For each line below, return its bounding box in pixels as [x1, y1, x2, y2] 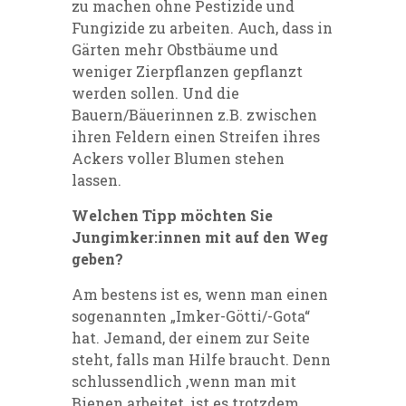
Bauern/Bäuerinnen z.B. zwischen [72, 105, 317, 125]
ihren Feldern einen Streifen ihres [72, 127, 320, 147]
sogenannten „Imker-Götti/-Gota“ [72, 306, 310, 326]
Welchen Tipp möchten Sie [72, 206, 273, 226]
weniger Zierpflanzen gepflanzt [72, 62, 303, 82]
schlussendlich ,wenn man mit [72, 372, 296, 391]
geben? [72, 249, 123, 269]
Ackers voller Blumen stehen [72, 149, 285, 169]
